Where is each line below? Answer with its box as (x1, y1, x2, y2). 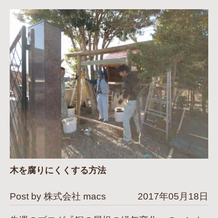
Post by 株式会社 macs (10, 191, 106, 201)
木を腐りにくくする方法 (10, 165, 106, 175)
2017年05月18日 (138, 191, 208, 201)
